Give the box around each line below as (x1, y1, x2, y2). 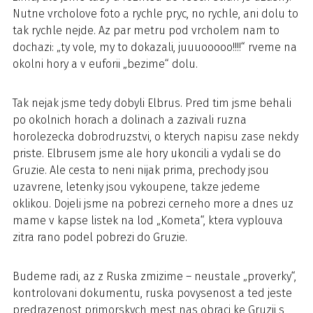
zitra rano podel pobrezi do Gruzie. (13, 230, 187, 244)
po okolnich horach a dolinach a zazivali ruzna (13, 112, 247, 126)
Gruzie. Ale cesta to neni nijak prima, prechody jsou (13, 163, 269, 177)
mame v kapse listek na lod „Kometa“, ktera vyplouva (13, 213, 283, 227)
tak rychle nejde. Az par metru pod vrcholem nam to (13, 23, 279, 37)
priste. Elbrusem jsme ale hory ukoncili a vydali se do (13, 146, 281, 160)
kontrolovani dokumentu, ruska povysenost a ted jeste (13, 286, 292, 300)
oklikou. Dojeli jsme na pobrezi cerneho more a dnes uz (13, 196, 293, 210)
